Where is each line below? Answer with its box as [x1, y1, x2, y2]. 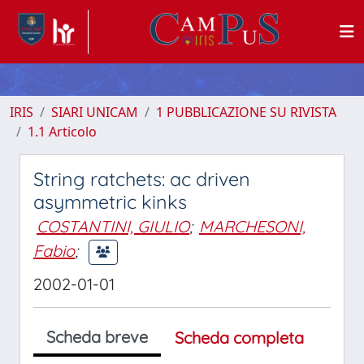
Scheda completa [175, 327, 304, 348]
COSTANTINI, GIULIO [37, 216, 189, 236]
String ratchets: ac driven [33, 167, 250, 191]
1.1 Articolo [28, 123, 97, 141]
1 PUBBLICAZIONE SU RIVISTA [156, 103, 336, 121]
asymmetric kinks [33, 190, 187, 214]
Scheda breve [46, 327, 148, 347]
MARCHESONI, [199, 216, 305, 236]
